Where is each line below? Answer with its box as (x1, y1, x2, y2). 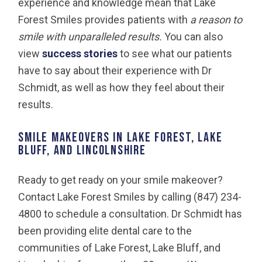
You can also (164, 30, 223, 43)
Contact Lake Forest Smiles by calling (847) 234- (18, 190, 242, 203)
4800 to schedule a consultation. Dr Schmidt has (18, 207, 243, 220)
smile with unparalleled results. (18, 30, 165, 43)
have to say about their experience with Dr (18, 64, 212, 77)
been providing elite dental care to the (18, 224, 192, 237)
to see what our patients (118, 47, 233, 60)
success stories (42, 47, 118, 60)
